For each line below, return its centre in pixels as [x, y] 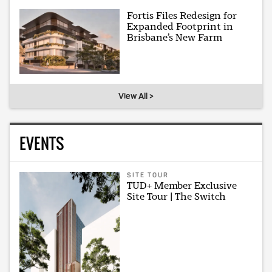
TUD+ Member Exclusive [182, 186]
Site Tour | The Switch [177, 197]
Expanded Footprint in [180, 26]
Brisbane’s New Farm [175, 37]
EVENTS [42, 143]
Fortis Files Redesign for [182, 15]
